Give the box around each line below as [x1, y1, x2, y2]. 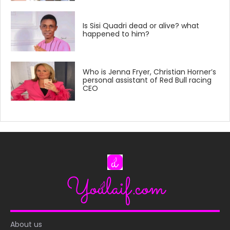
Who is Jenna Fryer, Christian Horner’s [83, 66, 217, 77]
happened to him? [83, 29, 150, 40]
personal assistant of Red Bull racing [83, 74, 212, 85]
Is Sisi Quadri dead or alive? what [83, 21, 200, 31]
